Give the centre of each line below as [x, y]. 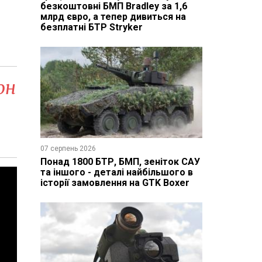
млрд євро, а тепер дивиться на [113, 16]
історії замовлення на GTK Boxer [115, 182]
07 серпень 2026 [68, 148]
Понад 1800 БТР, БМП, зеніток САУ [120, 161]
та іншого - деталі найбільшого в [116, 172]
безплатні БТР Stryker [91, 27]
